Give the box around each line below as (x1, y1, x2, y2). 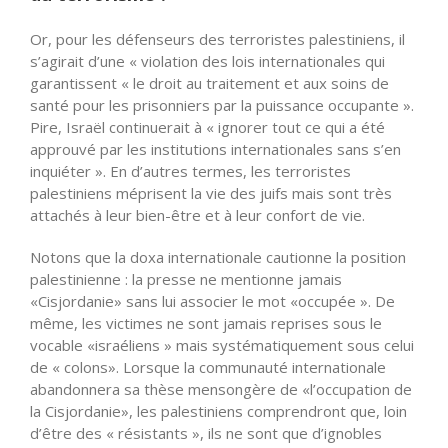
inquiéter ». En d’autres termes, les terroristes (30, 161, 351, 182)
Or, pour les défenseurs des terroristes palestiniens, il (30, 29, 405, 50)
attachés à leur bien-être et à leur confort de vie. (30, 205, 365, 226)
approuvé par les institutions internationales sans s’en (30, 139, 401, 160)
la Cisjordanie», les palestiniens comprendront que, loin (30, 401, 407, 422)
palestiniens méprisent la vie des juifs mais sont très (30, 183, 392, 204)
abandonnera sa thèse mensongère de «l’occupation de (30, 379, 412, 400)
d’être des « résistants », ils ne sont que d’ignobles (30, 423, 382, 444)
